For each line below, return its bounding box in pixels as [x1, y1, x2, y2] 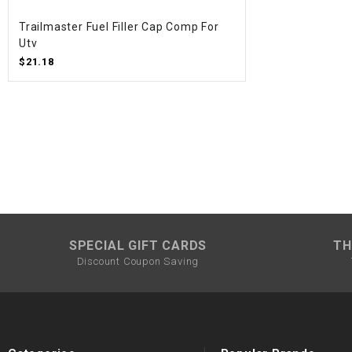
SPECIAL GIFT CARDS [68, 237, 207, 253]
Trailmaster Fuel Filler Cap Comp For [19, 20, 219, 33]
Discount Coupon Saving [76, 255, 200, 267]
